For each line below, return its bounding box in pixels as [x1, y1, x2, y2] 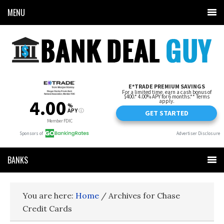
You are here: [22, 190, 75, 200]
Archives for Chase [106, 190, 180, 200]
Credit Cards [22, 203, 72, 213]
